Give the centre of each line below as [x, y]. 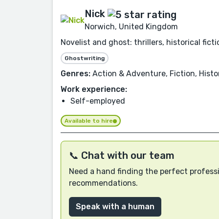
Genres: [76, 73]
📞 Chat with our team [122, 155]
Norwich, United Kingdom [131, 26]
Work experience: [94, 89]
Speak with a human [115, 206]
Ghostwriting [85, 58]
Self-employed [98, 101]
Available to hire [89, 121]
